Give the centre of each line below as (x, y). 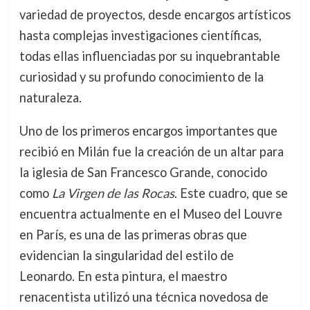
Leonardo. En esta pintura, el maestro (123, 276)
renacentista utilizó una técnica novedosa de (144, 297)
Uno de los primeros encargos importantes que (148, 130)
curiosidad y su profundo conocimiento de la (141, 76)
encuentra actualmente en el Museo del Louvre (151, 213)
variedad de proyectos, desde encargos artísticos (155, 14)
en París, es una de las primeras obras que (133, 234)
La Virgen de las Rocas (113, 193)
